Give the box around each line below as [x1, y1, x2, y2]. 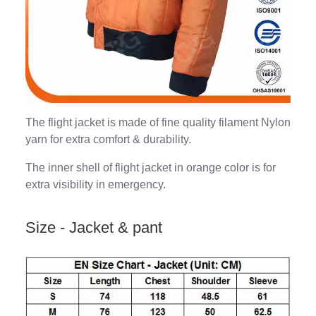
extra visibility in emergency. [25, 178, 166, 190]
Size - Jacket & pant [25, 218, 162, 236]
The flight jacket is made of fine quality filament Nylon [25, 116, 291, 128]
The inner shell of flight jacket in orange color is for [25, 161, 276, 174]
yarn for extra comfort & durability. [25, 133, 191, 145]
